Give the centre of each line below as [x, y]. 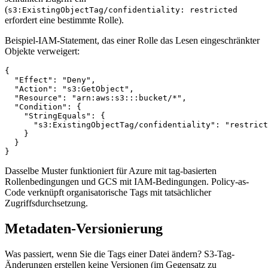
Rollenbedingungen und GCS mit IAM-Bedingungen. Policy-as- [127, 181]
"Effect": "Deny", [50, 80]
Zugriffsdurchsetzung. [46, 203]
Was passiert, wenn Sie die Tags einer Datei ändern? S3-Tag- [120, 254]
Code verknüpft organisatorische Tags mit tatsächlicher [108, 192]
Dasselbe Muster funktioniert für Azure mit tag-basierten [111, 170]
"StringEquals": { [55, 115]
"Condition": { [43, 106]
